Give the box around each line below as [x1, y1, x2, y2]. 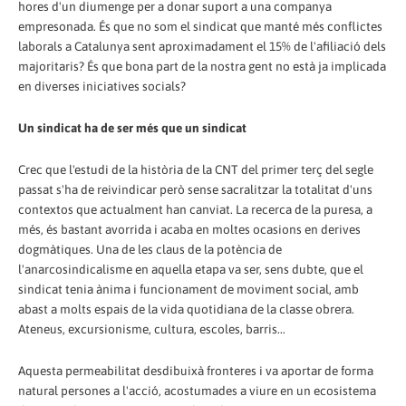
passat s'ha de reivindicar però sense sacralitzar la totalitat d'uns [18, 181, 372, 197]
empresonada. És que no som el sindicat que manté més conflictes [18, 18, 382, 34]
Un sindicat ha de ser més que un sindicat [18, 120, 246, 135]
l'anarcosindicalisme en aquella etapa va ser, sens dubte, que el [18, 261, 363, 276]
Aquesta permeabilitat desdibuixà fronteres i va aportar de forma [18, 362, 373, 378]
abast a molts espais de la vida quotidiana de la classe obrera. [18, 301, 354, 316]
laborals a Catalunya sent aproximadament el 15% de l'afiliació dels [18, 38, 386, 53]
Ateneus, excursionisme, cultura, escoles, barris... [18, 321, 285, 336]
